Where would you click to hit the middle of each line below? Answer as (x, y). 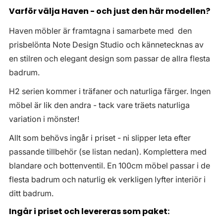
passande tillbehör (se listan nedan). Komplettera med (108, 152)
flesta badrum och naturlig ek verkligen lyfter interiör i (107, 180)
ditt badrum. (31, 194)
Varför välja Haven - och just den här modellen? (110, 11)
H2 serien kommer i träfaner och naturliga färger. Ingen (110, 91)
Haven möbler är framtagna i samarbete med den (100, 31)
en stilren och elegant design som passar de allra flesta (110, 59)
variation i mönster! (44, 119)
